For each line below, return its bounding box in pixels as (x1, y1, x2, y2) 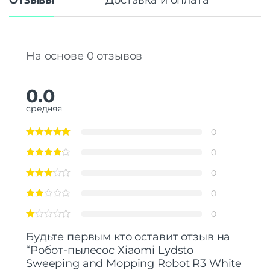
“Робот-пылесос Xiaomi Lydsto (26, 243, 194, 257)
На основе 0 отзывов (26, 49, 143, 63)
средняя (26, 102, 63, 114)
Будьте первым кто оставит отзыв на (26, 230, 231, 243)
